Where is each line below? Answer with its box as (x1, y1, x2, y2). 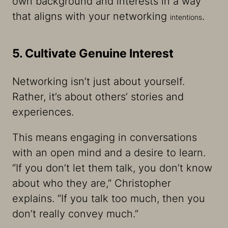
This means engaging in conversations (12, 131, 197, 144)
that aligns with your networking (12, 10, 170, 23)
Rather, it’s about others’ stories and (12, 91, 184, 103)
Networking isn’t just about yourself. (12, 75, 185, 88)
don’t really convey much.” (12, 208, 138, 220)
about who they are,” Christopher (12, 177, 171, 190)
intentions (170, 13, 202, 22)
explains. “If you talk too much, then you (12, 192, 205, 205)
